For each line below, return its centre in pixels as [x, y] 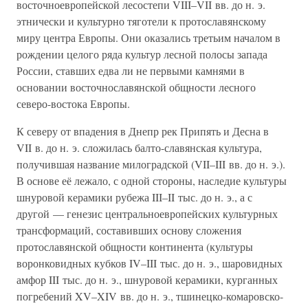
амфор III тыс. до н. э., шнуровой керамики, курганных [147, 279]
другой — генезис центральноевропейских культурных [147, 213]
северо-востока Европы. [73, 103]
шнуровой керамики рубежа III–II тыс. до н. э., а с [134, 197]
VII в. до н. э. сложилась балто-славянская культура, [139, 147]
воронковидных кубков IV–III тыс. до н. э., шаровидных [150, 263]
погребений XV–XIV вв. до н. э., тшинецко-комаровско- [150, 296]
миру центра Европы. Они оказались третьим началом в [148, 37]
